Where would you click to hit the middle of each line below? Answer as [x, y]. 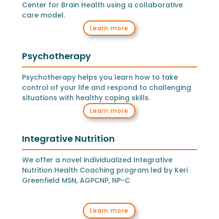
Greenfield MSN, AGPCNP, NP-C [76, 181]
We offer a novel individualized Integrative [97, 160]
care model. [43, 15]
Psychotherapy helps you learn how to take [100, 77]
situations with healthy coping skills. [86, 98]
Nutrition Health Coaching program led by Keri [105, 170]
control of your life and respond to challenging [106, 88]
